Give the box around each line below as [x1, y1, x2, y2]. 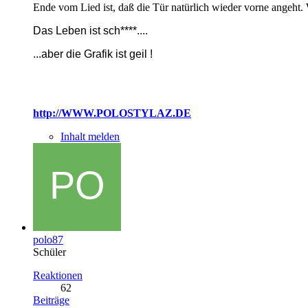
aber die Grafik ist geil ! [41, 47, 153, 60]
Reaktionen [33, 269, 82, 281]
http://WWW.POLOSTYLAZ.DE [33, 107, 191, 119]
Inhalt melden [60, 130, 120, 142]
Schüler [33, 245, 66, 258]
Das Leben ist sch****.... [33, 24, 148, 36]
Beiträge [33, 294, 69, 306]
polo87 [33, 233, 63, 245]
